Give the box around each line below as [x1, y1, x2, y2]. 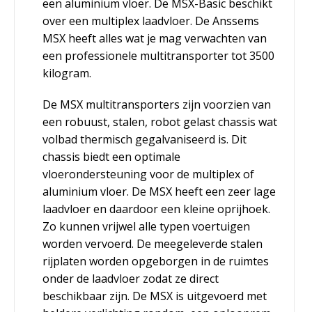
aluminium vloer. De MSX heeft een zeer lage [42, 183, 276, 199]
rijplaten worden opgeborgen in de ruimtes [42, 253, 269, 269]
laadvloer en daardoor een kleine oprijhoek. [42, 201, 270, 217]
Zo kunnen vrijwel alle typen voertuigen [42, 218, 250, 234]
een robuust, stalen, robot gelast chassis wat [42, 114, 277, 130]
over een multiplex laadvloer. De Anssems [42, 13, 259, 29]
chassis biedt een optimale [42, 148, 180, 164]
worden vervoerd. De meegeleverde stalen [42, 235, 263, 251]
